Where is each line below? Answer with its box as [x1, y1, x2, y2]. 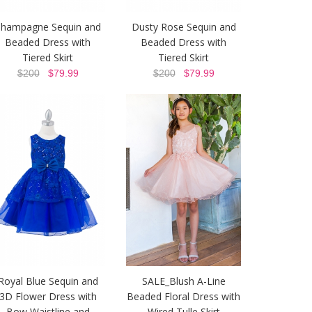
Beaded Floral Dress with [127, 290, 240, 304]
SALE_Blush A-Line [141, 274, 226, 288]
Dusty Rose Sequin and [131, 20, 236, 34]
